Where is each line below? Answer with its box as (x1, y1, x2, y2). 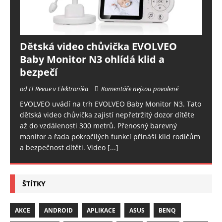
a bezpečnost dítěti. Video (20, 142, 108, 152)
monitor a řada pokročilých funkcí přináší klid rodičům (20, 131, 200, 141)
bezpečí (20, 65, 57, 79)
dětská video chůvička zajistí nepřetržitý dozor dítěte (20, 110, 194, 119)
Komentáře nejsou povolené (101, 84, 178, 93)
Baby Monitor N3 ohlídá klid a (20, 52, 165, 66)
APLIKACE (87, 206, 115, 215)
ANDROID (44, 206, 73, 215)
